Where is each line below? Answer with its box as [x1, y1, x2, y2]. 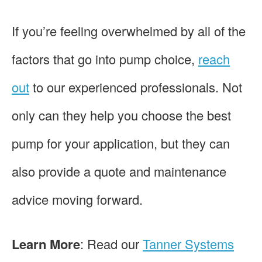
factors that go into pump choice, [12, 49, 198, 68]
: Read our [80, 234, 143, 253]
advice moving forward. [12, 189, 143, 208]
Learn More [12, 234, 80, 253]
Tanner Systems [143, 234, 234, 253]
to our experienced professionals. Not [29, 77, 242, 96]
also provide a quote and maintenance [12, 161, 226, 180]
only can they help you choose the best [12, 105, 231, 124]
